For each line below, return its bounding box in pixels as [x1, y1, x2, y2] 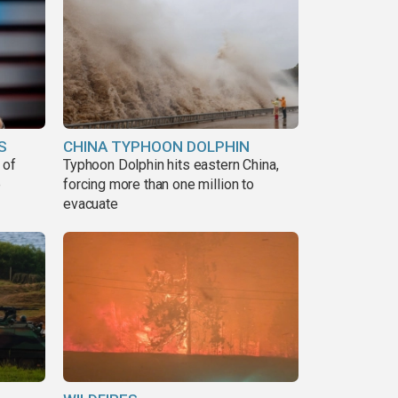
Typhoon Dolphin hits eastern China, [63, 155, 279, 173]
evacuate [63, 195, 118, 212]
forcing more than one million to [63, 175, 254, 193]
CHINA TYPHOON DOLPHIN [63, 137, 250, 155]
